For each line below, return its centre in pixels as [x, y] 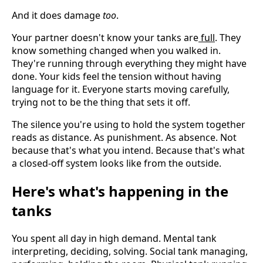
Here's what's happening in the [120, 191]
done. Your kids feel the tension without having [117, 77]
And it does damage [57, 16]
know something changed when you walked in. [116, 51]
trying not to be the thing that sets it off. [101, 102]
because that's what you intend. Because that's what [128, 151]
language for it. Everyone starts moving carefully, [121, 90]
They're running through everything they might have [129, 64]
